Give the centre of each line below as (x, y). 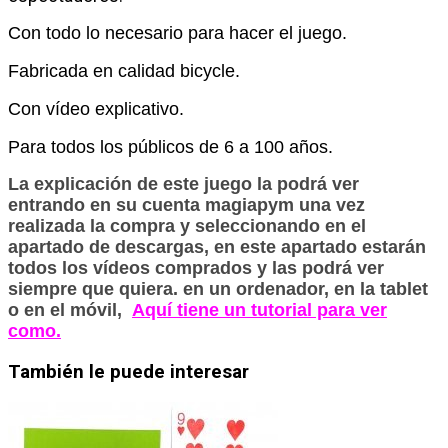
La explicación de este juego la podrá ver (183, 184)
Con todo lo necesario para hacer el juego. (177, 33)
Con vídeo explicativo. (96, 109)
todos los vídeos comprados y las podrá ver (196, 268)
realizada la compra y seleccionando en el (187, 226)
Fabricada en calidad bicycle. (124, 71)
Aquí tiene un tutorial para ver (259, 310)
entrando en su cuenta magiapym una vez (186, 205)
